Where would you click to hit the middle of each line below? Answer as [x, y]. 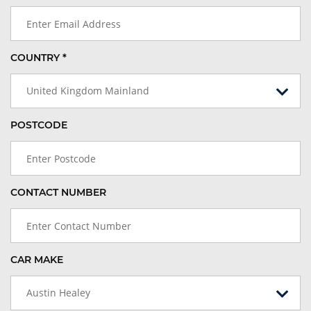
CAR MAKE [37, 260]
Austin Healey [58, 293]
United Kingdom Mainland [88, 91]
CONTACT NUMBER [58, 193]
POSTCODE [39, 125]
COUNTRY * [39, 58]
